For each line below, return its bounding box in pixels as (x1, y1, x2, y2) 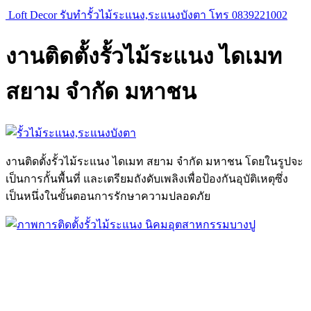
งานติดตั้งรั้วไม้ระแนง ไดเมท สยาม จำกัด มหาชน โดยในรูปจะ (6, 155, 303, 167)
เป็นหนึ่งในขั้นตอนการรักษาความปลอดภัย (6, 190, 210, 202)
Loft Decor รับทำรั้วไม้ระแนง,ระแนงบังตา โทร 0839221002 (8, 9, 287, 21)
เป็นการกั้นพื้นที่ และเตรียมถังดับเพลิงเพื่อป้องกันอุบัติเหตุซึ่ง (6, 172, 288, 185)
